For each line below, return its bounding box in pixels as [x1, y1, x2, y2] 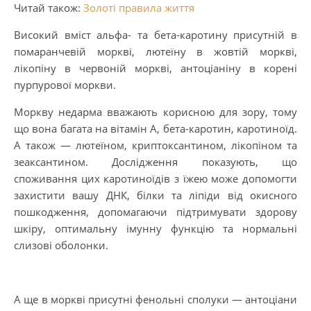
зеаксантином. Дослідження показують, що [14, 155, 297, 169]
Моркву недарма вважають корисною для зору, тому [14, 105, 297, 119]
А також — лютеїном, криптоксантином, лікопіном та [14, 138, 297, 152]
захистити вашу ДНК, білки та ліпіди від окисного [14, 188, 297, 202]
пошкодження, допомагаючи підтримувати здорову [14, 205, 297, 219]
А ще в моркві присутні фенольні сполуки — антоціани [14, 292, 297, 306]
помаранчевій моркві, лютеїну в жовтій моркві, [14, 44, 297, 58]
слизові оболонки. [14, 238, 108, 252]
